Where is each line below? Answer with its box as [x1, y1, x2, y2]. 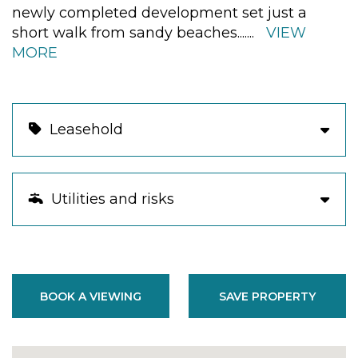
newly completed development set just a [12, 3, 307, 22]
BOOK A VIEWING [40, 288, 141, 303]
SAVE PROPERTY [219, 288, 316, 303]
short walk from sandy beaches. [12, 23, 240, 42]
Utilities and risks [43, 189, 174, 208]
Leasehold [42, 120, 123, 138]
